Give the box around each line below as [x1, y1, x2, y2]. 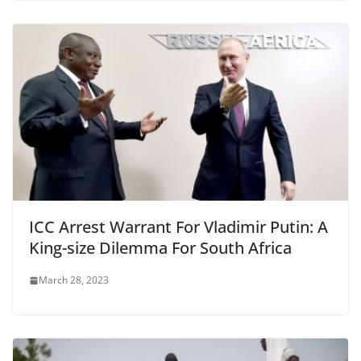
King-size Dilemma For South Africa [29, 237, 292, 259]
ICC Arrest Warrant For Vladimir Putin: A [29, 216, 328, 239]
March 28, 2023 [39, 273, 109, 288]
